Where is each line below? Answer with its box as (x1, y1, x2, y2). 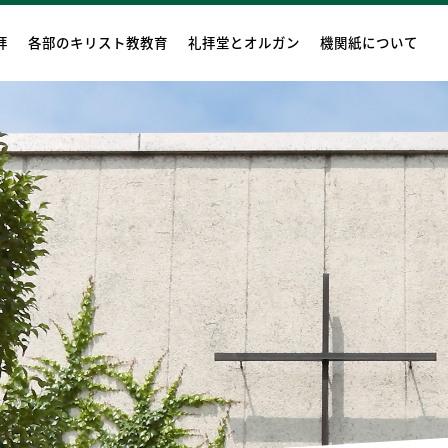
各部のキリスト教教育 (28, 32, 168, 52)
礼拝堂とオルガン (188, 32, 300, 52)
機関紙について (320, 32, 418, 52)
